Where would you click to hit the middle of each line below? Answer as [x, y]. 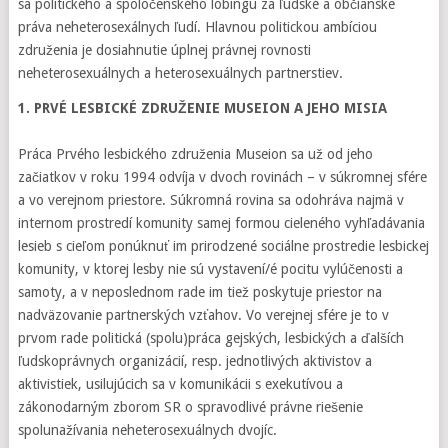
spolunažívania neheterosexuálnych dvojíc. [147, 430]
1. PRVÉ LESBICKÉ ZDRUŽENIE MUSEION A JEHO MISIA [202, 108]
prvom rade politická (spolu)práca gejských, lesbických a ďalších [210, 338]
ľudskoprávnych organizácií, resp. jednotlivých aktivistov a [194, 361]
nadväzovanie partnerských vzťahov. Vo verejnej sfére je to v [203, 315]
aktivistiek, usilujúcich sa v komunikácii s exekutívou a [180, 384]
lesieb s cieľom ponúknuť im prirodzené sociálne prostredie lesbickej [223, 246]
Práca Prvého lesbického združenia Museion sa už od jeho [195, 154]
